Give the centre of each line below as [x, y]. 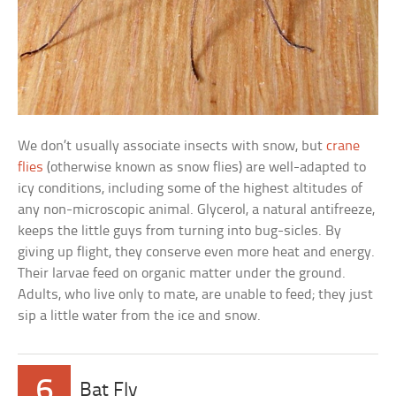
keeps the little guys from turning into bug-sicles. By [180, 231]
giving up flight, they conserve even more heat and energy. [197, 252]
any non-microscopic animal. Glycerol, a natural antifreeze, [197, 209]
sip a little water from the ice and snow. [140, 316]
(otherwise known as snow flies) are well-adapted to [205, 167]
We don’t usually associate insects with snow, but [172, 146]
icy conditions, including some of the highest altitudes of [190, 188]
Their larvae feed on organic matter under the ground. [182, 273]
